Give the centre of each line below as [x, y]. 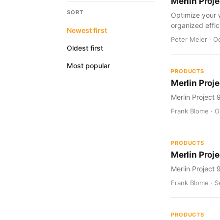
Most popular [88, 66]
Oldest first [85, 48]
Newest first [87, 30]
